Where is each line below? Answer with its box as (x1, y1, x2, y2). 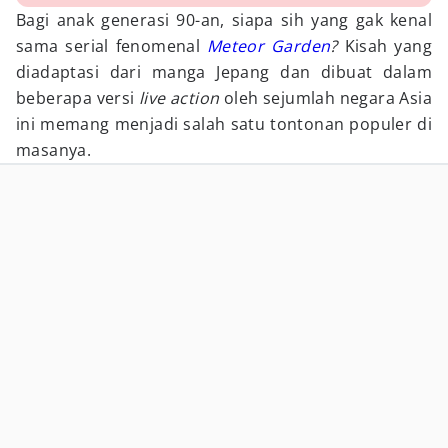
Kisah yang (337, 35, 432, 57)
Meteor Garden (206, 35, 331, 57)
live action (139, 87, 220, 109)
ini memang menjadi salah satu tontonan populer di (16, 113, 432, 135)
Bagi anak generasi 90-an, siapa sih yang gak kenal (16, 9, 432, 31)
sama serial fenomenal (16, 35, 207, 57)
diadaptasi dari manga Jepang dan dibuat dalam (16, 61, 432, 83)
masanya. (16, 139, 92, 161)
